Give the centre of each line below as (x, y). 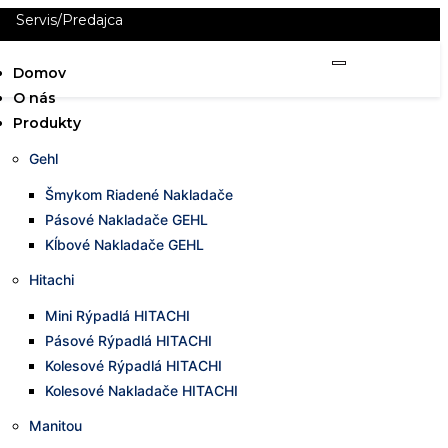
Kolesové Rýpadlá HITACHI (133, 365)
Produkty (47, 123)
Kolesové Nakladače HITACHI (141, 390)
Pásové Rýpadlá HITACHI (128, 340)
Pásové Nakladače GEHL (126, 219)
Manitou (55, 425)
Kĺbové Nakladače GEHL (124, 244)
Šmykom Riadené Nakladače (139, 194)
